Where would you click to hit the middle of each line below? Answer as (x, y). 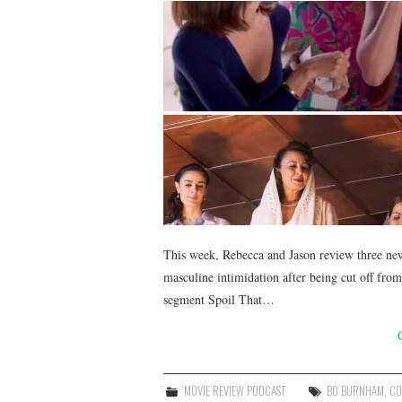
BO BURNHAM (356, 390)
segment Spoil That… (219, 299)
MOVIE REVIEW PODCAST (235, 390)
